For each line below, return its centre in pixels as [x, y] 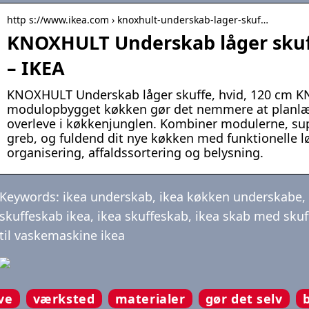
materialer [150, 299]
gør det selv [244, 299]
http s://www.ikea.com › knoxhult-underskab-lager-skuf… [138, 20]
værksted [64, 299]
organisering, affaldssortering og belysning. [135, 153]
